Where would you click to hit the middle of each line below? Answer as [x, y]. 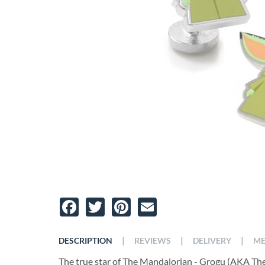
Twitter [125, 202]
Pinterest [155, 202]
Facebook [104, 202]
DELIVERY [212, 241]
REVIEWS [153, 241]
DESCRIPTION [85, 241]
